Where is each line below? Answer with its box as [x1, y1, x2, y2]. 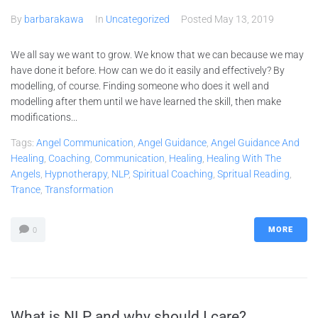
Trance [11, 184, 40, 195]
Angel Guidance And [211, 137, 300, 148]
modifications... [11, 111, 77, 123]
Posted [181, 13, 214, 25]
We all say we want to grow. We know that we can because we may [11, 49, 304, 60]
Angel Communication [36, 137, 133, 148]
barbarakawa [24, 13, 84, 25]
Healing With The [207, 153, 281, 164]
